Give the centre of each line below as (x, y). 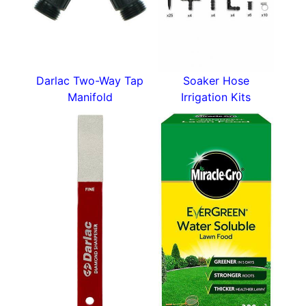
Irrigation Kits (216, 97)
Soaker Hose (216, 80)
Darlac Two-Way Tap (90, 80)
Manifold (90, 97)
